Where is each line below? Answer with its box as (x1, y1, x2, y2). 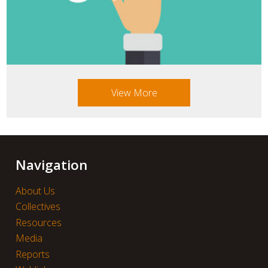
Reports (15, 247, 50, 261)
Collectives (15, 200, 60, 214)
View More (111, 86, 157, 100)
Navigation (15, 156, 87, 175)
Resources (15, 215, 62, 229)
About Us (15, 184, 55, 197)
